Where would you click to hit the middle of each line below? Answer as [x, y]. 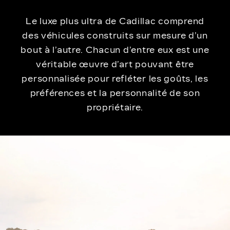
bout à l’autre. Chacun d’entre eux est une [115, 50]
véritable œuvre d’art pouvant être [115, 64]
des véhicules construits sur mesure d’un [115, 36]
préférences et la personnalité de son [115, 93]
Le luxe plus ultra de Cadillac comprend [115, 21]
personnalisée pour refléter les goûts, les [115, 79]
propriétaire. [115, 108]
